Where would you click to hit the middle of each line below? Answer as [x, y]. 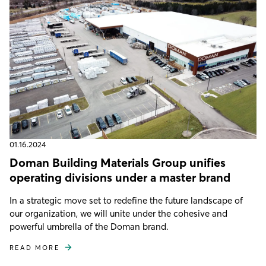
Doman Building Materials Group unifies [118, 162]
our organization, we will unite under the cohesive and [118, 213]
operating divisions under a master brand [120, 177]
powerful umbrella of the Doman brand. [89, 226]
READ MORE [35, 247]
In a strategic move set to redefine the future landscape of [126, 200]
